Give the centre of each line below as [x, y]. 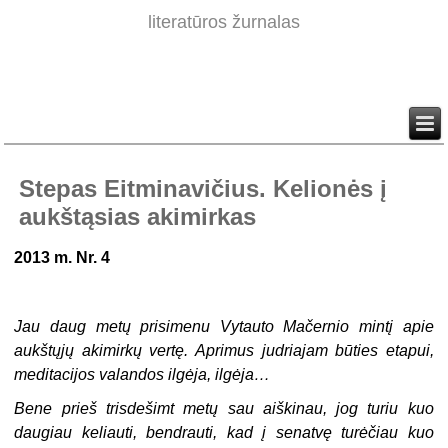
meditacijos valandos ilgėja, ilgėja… [142, 375]
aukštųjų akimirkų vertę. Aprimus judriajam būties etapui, [224, 351]
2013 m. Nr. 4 [62, 258]
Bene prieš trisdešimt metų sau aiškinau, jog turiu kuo [224, 409]
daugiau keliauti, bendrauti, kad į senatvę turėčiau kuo [224, 433]
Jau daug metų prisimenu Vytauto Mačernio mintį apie [224, 327]
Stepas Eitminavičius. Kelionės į [203, 189]
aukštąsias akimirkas [138, 217]
